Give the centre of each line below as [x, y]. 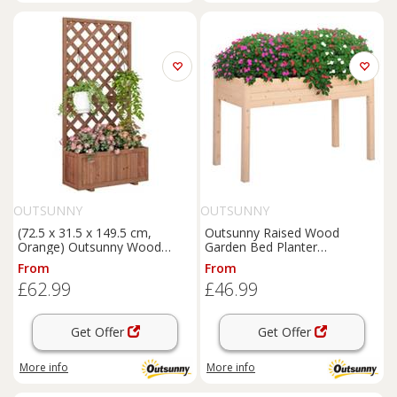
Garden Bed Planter [261, 247]
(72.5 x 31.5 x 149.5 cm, [85, 233]
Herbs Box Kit [244, 275]
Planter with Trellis [70, 261]
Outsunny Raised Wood [272, 233]
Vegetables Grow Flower [275, 261]
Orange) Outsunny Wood [90, 247]
